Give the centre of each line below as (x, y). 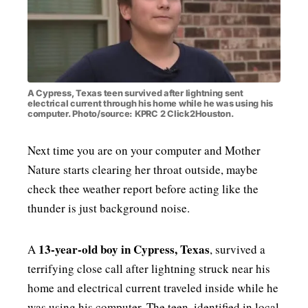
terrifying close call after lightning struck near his (149, 268)
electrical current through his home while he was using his (151, 103)
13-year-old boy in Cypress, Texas (124, 249)
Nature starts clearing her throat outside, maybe (143, 169)
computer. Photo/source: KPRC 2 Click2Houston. (131, 114)
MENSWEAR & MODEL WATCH (153, 16)
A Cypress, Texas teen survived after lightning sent (135, 93)
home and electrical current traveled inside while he (153, 288)
